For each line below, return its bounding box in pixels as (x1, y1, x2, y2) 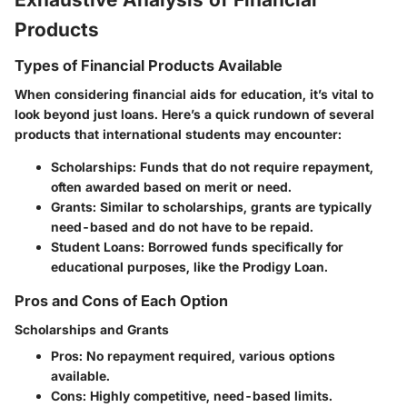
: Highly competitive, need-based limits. (83, 388, 333, 404)
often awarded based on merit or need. (51, 179, 292, 195)
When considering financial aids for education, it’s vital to (15, 86, 373, 103)
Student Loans (51, 239, 141, 255)
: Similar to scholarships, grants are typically (93, 199, 372, 215)
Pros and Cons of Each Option (15, 292, 228, 311)
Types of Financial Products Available (15, 55, 283, 74)
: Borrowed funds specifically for (141, 239, 343, 255)
